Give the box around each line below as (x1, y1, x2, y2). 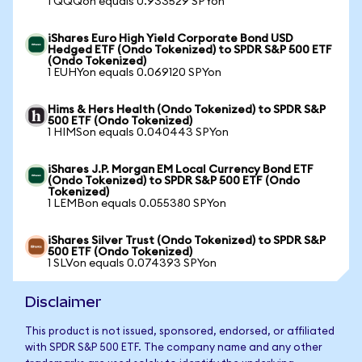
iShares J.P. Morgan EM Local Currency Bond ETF (48, 164, 314, 175)
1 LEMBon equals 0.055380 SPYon (48, 198, 226, 209)
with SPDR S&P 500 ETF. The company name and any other (25, 343, 322, 353)
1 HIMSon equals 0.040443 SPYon (48, 127, 229, 138)
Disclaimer (25, 293, 102, 310)
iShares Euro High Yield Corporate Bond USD (48, 33, 293, 44)
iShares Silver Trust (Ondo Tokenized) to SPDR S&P (48, 235, 326, 246)
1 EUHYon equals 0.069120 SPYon (48, 67, 221, 78)
